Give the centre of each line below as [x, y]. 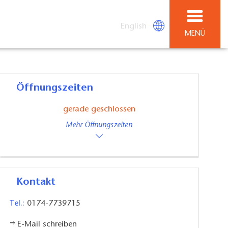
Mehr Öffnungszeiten [99, 126]
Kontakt [39, 182]
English [134, 26]
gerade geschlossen [99, 110]
